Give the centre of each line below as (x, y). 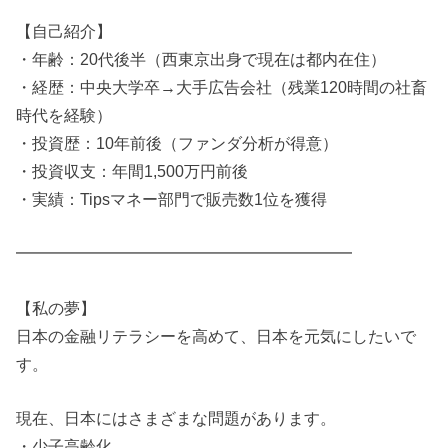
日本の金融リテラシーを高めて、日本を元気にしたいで (216, 335)
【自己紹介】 (64, 30)
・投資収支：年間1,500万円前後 (132, 170)
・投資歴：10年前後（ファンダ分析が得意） (177, 142)
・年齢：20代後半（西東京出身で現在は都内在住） (201, 58)
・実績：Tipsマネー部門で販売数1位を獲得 (172, 198)
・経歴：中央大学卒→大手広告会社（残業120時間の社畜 (222, 86)
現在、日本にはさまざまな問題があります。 (176, 417)
